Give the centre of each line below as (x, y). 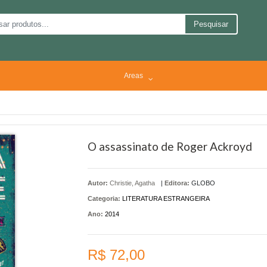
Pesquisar (211, 24)
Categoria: (104, 198)
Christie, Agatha (132, 183)
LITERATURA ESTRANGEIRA (166, 198)
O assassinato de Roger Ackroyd (170, 146)
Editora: (177, 183)
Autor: (98, 183)
